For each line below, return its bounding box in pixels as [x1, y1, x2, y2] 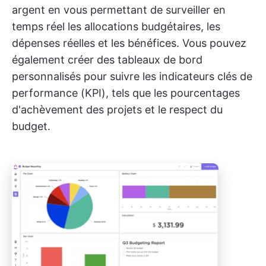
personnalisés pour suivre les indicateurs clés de [12, 69, 252, 83]
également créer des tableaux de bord [12, 53, 202, 66]
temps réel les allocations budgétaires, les [12, 20, 220, 33]
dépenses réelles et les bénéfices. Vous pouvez [12, 36, 246, 49]
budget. [12, 119, 50, 132]
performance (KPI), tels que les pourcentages [12, 86, 240, 99]
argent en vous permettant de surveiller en [12, 3, 226, 16]
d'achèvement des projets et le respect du [12, 103, 223, 116]
